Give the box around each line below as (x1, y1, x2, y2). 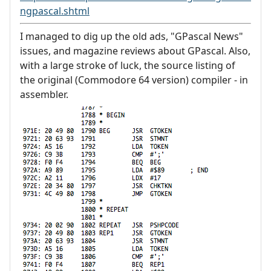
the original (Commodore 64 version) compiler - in (20, 73, 248, 87)
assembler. (20, 87, 68, 101)
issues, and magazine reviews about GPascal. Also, (20, 44, 250, 57)
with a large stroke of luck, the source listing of (20, 58, 235, 72)
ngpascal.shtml (20, 4, 90, 18)
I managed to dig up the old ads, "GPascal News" (20, 29, 243, 43)
